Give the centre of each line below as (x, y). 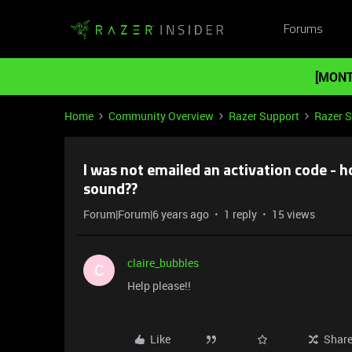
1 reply (240, 214)
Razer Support (264, 116)
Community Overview (161, 116)
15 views (293, 214)
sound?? (110, 190)
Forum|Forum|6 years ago (146, 214)
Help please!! (159, 286)
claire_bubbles (163, 263)
